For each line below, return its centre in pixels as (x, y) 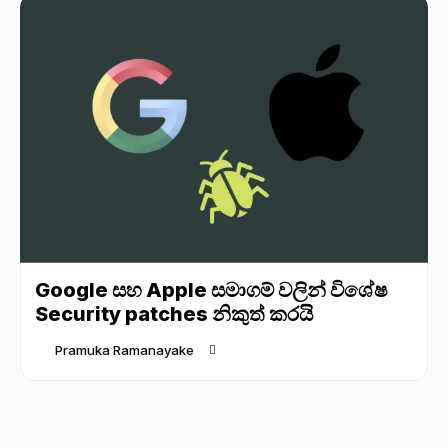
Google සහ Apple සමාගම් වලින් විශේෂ (211, 289)
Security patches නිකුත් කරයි (174, 313)
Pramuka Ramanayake (124, 350)
